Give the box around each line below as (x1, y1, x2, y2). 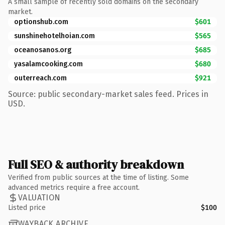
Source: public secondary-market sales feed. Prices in (8, 89, 208, 99)
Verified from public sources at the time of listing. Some (8, 173, 189, 182)
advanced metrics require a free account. (8, 183, 140, 192)
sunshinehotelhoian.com (14, 31, 95, 40)
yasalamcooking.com (14, 59, 83, 68)
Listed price (8, 203, 46, 212)
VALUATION (18, 193, 61, 202)
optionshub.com (14, 17, 68, 26)
